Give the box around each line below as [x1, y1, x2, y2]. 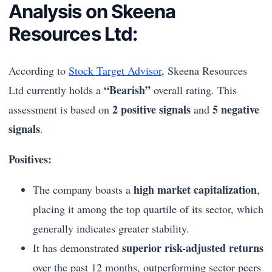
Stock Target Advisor [69, 63, 161, 78]
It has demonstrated [33, 240, 122, 255]
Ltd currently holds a [8, 82, 104, 97]
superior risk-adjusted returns [122, 239, 263, 256]
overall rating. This [151, 82, 237, 97]
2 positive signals [112, 101, 191, 117]
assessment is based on [8, 101, 112, 117]
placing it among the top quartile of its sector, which [33, 201, 263, 216]
